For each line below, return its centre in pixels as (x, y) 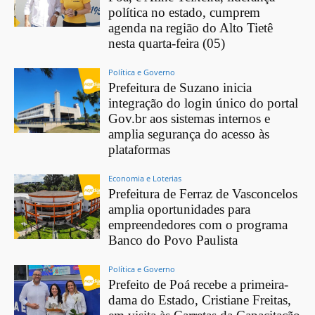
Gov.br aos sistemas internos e (189, 118)
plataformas (140, 149)
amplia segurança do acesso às (189, 134)
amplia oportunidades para (180, 209)
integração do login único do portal (204, 103)
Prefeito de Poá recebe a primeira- (199, 284)
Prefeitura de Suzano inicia (180, 87)
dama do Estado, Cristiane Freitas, (200, 300)
